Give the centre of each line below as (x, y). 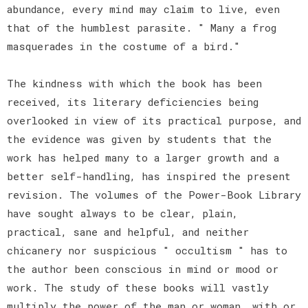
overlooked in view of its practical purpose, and (154, 120)
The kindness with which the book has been (134, 83)
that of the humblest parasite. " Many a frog (142, 27)
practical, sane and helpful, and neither (128, 231)
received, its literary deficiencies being (133, 101)
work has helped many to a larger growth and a (143, 157)
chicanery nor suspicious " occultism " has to (147, 250)
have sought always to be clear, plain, (122, 213)
